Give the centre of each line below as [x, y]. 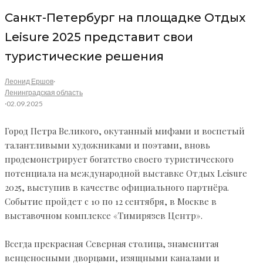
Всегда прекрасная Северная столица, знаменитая [112, 244]
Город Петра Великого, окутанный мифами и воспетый [125, 131]
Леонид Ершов [29, 82]
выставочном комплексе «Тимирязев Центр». [104, 216]
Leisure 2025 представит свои [99, 37]
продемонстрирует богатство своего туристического [119, 159]
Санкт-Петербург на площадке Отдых [125, 17]
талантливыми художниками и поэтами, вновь [107, 145]
